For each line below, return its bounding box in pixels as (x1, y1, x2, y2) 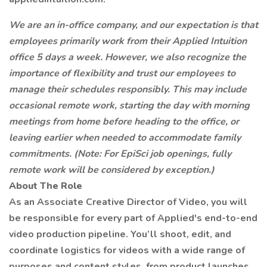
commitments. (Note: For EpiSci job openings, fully (9, 147, 231, 160)
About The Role (9, 179, 82, 193)
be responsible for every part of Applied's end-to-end (9, 212, 257, 225)
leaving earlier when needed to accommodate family (9, 131, 241, 144)
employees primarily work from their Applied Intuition (9, 35, 247, 48)
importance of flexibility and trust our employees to (9, 67, 235, 80)
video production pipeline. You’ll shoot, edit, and (9, 228, 231, 241)
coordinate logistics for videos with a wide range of (9, 244, 245, 257)
